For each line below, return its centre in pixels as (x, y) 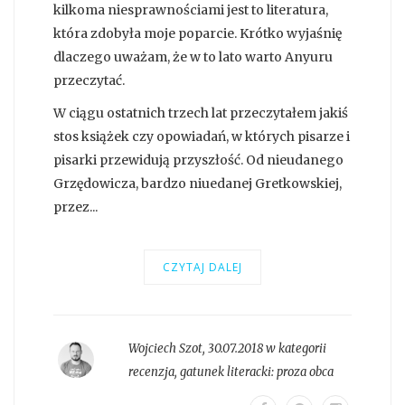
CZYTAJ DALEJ (202, 268)
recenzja (151, 372)
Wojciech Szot (165, 349)
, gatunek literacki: (225, 372)
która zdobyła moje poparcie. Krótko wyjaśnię (198, 34)
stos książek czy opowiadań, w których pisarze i (202, 137)
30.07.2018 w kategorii (267, 349)
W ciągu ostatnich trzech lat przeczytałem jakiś (201, 113)
